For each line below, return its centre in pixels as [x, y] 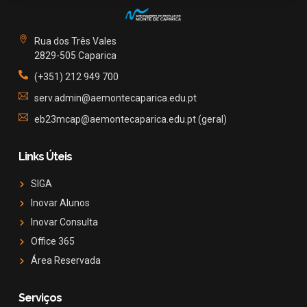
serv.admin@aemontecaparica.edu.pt [115, 98]
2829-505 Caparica [75, 56]
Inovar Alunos [60, 203]
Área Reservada [65, 261]
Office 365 [52, 242]
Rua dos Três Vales [75, 41]
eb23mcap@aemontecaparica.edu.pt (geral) [130, 120]
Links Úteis [45, 157]
